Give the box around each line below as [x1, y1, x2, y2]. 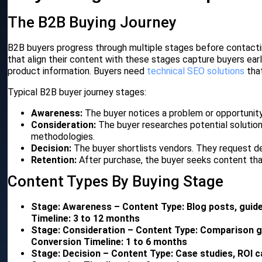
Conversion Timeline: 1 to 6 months [31, 236, 188, 248]
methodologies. [31, 131, 95, 143]
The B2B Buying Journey [8, 13, 177, 32]
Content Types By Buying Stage [8, 173, 224, 191]
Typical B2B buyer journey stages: [8, 87, 147, 98]
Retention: [31, 154, 77, 166]
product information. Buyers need [8, 65, 147, 77]
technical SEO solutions [147, 65, 245, 77]
